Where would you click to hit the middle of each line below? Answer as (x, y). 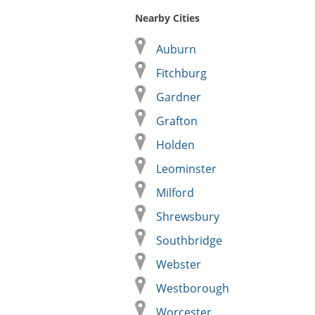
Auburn (176, 49)
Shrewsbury (188, 217)
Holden (175, 145)
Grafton (177, 121)
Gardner (179, 97)
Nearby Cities (167, 18)
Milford (175, 193)
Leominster (186, 169)
